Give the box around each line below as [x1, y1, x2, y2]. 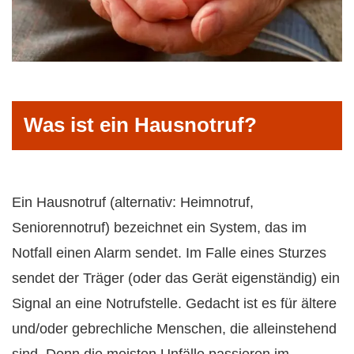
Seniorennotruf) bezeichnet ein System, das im [12, 220, 307, 236]
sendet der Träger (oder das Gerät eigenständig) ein [12, 270, 340, 287]
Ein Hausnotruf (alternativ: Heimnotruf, [12, 194, 254, 211]
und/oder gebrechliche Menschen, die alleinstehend [12, 321, 337, 337]
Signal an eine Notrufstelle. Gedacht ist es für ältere [12, 296, 337, 312]
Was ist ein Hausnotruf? [24, 113, 257, 137]
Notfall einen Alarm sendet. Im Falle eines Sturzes [12, 245, 326, 262]
